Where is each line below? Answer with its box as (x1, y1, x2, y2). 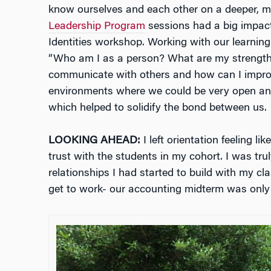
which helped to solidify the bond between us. (48, 103, 267, 114)
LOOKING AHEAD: (48, 135, 140, 147)
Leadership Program (48, 21, 145, 33)
